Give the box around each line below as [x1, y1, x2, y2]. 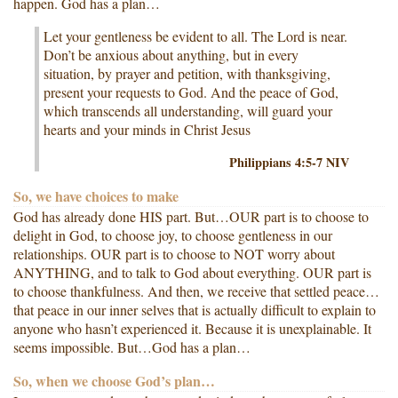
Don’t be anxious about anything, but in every [44, 45, 298, 65]
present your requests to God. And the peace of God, [44, 83, 338, 102]
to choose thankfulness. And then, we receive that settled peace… [13, 282, 379, 301]
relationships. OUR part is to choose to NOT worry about [13, 244, 335, 264]
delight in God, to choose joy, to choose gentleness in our [13, 226, 332, 245]
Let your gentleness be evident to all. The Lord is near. [44, 27, 347, 46]
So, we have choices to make [13, 186, 179, 207]
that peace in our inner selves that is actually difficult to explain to [13, 300, 376, 320]
